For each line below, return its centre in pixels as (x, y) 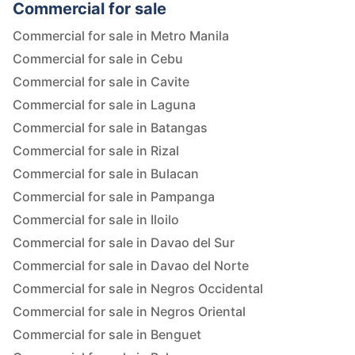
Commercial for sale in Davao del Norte (131, 266)
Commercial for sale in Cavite (101, 82)
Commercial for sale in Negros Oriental (129, 312)
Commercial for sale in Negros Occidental (138, 289)
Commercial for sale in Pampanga (114, 197)
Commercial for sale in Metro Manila (121, 36)
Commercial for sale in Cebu (98, 59)
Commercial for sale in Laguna (104, 105)
